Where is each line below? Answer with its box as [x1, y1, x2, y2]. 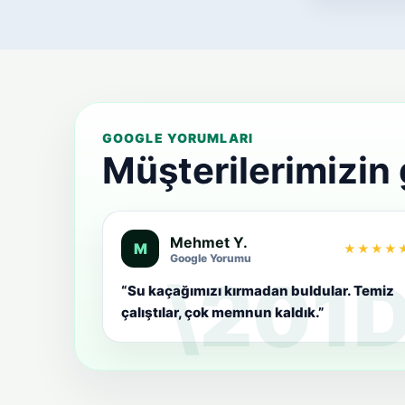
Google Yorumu [170, 250, 251, 265]
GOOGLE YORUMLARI [102, 130, 253, 146]
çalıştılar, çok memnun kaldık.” [121, 304, 325, 321]
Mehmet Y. [170, 232, 248, 251]
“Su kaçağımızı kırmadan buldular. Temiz [121, 282, 394, 299]
